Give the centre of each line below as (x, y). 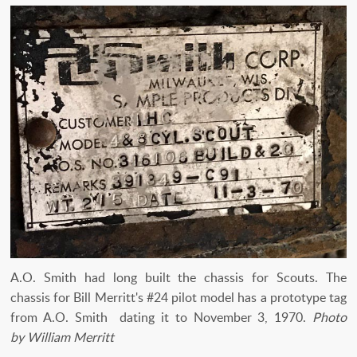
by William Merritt (62, 337)
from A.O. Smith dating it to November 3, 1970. (161, 317)
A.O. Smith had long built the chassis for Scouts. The (178, 277)
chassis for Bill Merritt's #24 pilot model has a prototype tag (178, 297)
